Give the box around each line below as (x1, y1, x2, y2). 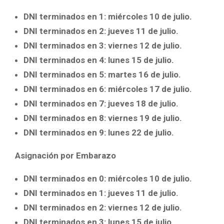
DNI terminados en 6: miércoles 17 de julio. (23, 84, 192, 94)
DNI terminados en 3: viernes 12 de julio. (23, 40, 182, 51)
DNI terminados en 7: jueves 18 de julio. (23, 98, 178, 109)
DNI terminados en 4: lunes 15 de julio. (23, 55, 174, 65)
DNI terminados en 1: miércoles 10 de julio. (23, 11, 192, 22)
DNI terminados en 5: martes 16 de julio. (23, 69, 181, 80)
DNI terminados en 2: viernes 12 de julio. (23, 202, 182, 213)
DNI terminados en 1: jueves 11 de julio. (23, 188, 178, 198)
